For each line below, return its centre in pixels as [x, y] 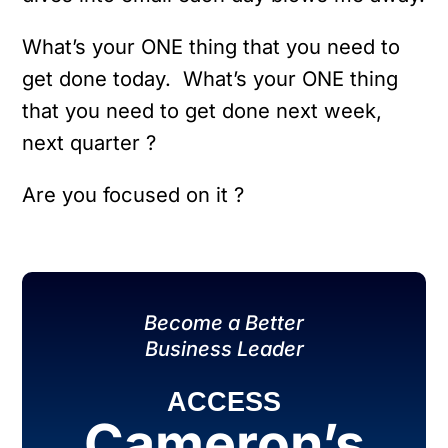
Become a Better [224, 322]
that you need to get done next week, [202, 110]
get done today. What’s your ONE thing [210, 78]
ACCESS [224, 402]
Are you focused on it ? [133, 195]
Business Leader [224, 348]
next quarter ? [89, 142]
